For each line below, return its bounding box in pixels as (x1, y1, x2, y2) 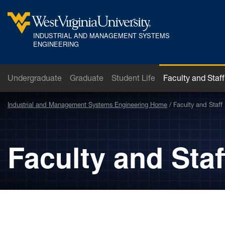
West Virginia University (7, 32, 92, 43)
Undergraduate (8, 73, 62, 83)
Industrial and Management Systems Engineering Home (8, 101, 167, 109)
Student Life (111, 73, 155, 83)
